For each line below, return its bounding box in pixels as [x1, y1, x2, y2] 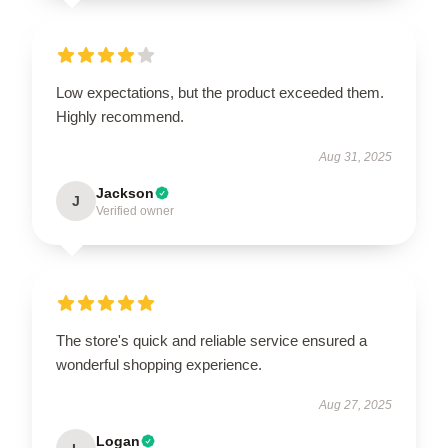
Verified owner [96, 204, 174, 218]
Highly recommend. [56, 108, 184, 125]
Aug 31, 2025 [319, 150, 392, 164]
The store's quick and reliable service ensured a [56, 332, 367, 349]
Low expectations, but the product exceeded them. [56, 84, 384, 101]
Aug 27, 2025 [319, 398, 392, 412]
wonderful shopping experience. [56, 356, 262, 373]
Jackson [96, 185, 154, 201]
